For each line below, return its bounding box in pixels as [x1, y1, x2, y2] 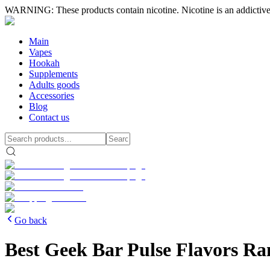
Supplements [29, 69, 78, 79]
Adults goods [29, 80, 80, 90]
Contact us [29, 112, 69, 122]
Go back [14, 215, 47, 225]
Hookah [29, 58, 60, 68]
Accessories [29, 90, 74, 101]
